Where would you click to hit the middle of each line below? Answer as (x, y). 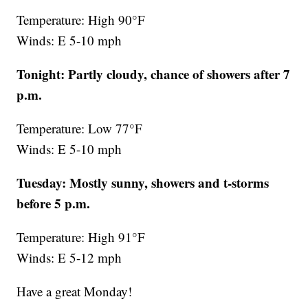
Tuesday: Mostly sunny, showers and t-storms (143, 182)
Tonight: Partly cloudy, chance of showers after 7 (154, 74)
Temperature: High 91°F (81, 236)
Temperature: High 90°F (81, 19)
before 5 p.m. (54, 203)
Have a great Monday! (75, 291)
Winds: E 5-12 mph (69, 257)
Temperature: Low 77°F (80, 128)
